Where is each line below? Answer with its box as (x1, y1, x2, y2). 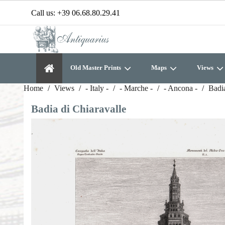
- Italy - (85, 84, 108, 92)
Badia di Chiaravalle (31, 103, 126, 115)
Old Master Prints (70, 64, 123, 71)
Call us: (31, 9, 57, 17)
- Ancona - (164, 84, 197, 92)
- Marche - (120, 84, 153, 92)
